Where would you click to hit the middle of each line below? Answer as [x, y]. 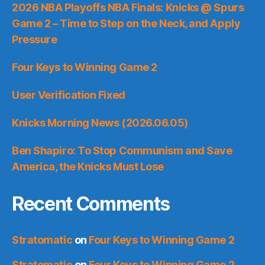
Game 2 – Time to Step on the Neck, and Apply [126, 23]
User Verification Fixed [69, 95]
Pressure [35, 39]
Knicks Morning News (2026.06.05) [100, 122]
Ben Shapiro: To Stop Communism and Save [122, 150]
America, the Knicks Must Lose [88, 166]
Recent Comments [91, 203]
